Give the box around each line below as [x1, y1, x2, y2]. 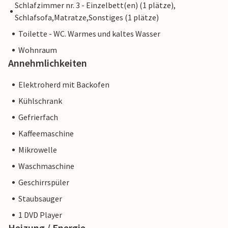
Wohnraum [18, 45, 57, 55]
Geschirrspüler [18, 177, 69, 188]
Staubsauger [18, 193, 62, 204]
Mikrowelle [18, 145, 57, 155]
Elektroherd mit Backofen [18, 79, 109, 90]
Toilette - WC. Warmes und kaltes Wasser [18, 28, 160, 39]
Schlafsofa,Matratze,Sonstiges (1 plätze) [15, 12, 159, 23]
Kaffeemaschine [18, 128, 74, 139]
